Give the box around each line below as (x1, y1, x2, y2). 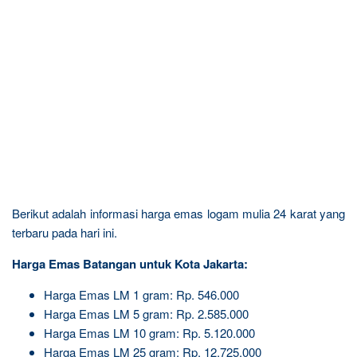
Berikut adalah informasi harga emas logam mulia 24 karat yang (12, 204, 345, 222)
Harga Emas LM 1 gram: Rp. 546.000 (44, 285, 239, 303)
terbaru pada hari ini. (12, 223, 117, 241)
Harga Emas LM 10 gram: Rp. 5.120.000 (44, 324, 255, 341)
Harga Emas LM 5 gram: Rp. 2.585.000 (44, 304, 249, 322)
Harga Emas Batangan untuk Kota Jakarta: (12, 254, 248, 273)
